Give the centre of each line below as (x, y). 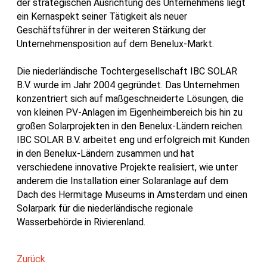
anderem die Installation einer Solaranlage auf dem (122, 181)
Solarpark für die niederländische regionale (105, 208)
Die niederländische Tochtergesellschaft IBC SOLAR (127, 71)
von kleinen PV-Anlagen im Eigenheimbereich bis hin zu (130, 112)
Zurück (31, 259)
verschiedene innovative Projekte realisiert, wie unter (127, 167)
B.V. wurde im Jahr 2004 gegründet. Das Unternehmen (128, 85)
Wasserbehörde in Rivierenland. (81, 222)
